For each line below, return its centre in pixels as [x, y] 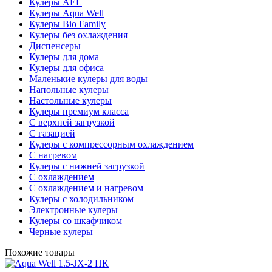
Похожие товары [40, 252]
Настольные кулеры [70, 100]
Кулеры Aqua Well [66, 13]
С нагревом [53, 155]
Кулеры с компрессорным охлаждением [111, 144]
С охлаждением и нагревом [86, 188]
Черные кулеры [61, 231]
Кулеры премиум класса [79, 111]
